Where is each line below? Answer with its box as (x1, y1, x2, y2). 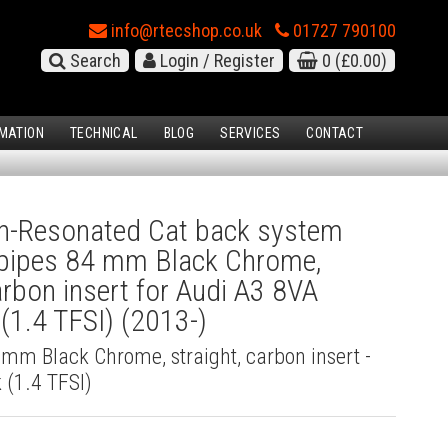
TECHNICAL (70, 125, 138, 142)
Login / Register (156, 50, 275, 71)
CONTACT (306, 125, 364, 142)
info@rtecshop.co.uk (107, 20, 262, 41)
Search (66, 50, 121, 71)
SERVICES (220, 125, 281, 142)
